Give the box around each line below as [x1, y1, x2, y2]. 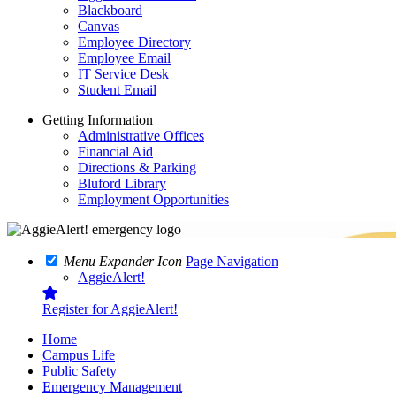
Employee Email [78, 50, 171, 65]
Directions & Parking [78, 160, 196, 175]
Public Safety [42, 363, 117, 378]
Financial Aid [78, 144, 153, 159]
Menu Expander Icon [64, 254, 182, 269]
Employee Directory [78, 34, 191, 49]
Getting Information [42, 112, 153, 127]
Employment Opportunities [78, 192, 229, 207]
